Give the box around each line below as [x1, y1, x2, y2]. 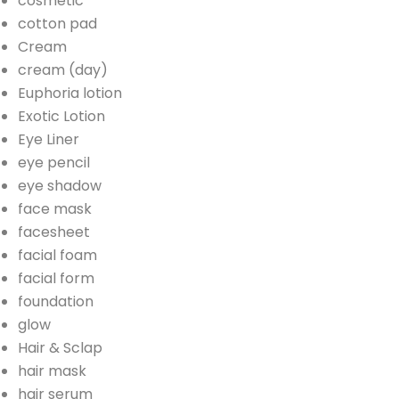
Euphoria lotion [18, 82, 122, 103]
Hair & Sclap [18, 337, 102, 358]
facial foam [18, 244, 97, 265]
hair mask [18, 360, 86, 381]
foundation [18, 290, 94, 312]
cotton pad [18, 12, 97, 34]
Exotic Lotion [18, 105, 105, 126]
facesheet [18, 221, 90, 242]
